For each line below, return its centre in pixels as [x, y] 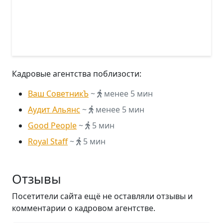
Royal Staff [48, 141]
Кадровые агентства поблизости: [77, 74]
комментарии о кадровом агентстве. [84, 208]
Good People [52, 125]
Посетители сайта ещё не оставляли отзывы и [102, 196]
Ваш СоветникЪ [58, 94]
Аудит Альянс [54, 110]
